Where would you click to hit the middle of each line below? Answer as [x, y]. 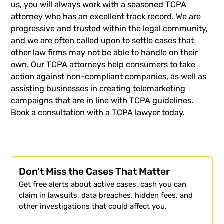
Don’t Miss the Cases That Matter [95, 171]
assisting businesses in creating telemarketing [98, 88]
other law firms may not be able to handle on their [105, 52]
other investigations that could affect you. [93, 206]
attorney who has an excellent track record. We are [106, 16]
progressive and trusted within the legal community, [110, 28]
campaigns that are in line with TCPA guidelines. [102, 100]
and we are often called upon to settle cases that [103, 40]
